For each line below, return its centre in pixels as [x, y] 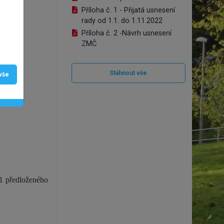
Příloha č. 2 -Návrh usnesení [126, 33]
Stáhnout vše [128, 73]
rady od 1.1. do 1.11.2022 [122, 21]
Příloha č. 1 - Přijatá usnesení [128, 10]
